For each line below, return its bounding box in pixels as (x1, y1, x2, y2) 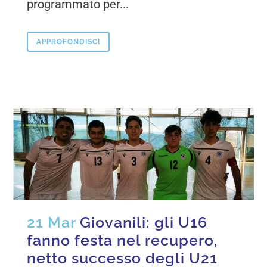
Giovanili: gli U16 (80, 213, 208, 232)
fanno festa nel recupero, (27, 231, 219, 250)
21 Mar (27, 213, 76, 232)
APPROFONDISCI (36, 38, 101, 46)
